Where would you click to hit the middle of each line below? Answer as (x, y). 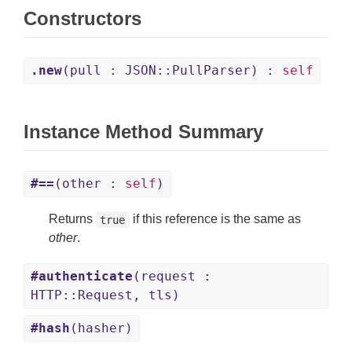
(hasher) (101, 328)
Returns (72, 219)
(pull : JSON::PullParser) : (172, 71)
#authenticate (82, 277)
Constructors (82, 19)
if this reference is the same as (215, 219)
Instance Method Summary (143, 132)
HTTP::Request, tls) (105, 295)
